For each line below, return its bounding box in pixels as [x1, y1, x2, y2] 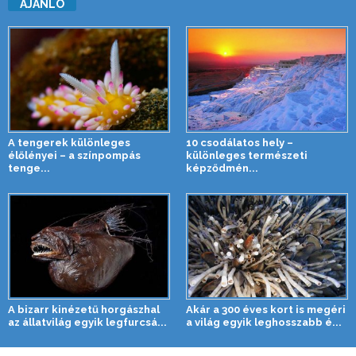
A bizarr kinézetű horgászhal [8, 303, 160, 315]
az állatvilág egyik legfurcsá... [8, 315, 167, 328]
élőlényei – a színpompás [8, 149, 141, 161]
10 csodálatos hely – [186, 136, 293, 149]
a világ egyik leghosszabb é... [186, 315, 342, 328]
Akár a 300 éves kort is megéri [186, 303, 346, 315]
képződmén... [186, 161, 258, 174]
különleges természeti [186, 149, 308, 161]
